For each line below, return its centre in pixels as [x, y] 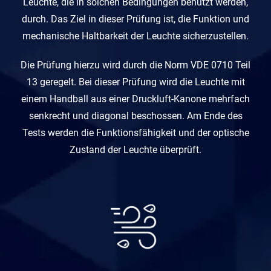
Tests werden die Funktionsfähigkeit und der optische [135, 132]
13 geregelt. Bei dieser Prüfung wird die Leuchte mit [135, 82]
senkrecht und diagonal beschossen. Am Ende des [135, 116]
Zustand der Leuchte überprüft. [135, 149]
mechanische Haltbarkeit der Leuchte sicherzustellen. [135, 36]
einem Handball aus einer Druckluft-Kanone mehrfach [135, 99]
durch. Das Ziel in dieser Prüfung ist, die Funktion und [135, 19]
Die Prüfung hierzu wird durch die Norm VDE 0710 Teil [135, 65]
